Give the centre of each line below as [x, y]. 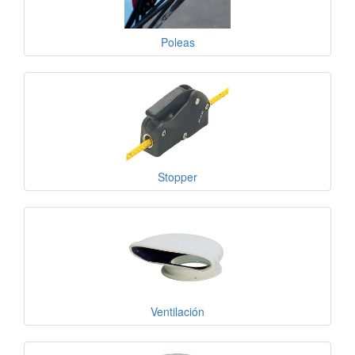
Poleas [177, 42]
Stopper [177, 177]
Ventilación [177, 311]
